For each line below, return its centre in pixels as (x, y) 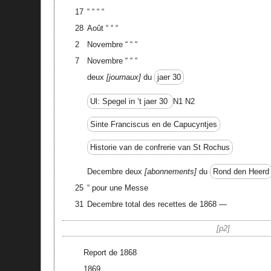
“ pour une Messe (117, 188)
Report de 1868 (110, 252)
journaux (123, 77)
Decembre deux (116, 171)
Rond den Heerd (241, 171)
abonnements (170, 171)
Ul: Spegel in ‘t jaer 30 (130, 101)
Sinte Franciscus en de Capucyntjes (153, 124)
